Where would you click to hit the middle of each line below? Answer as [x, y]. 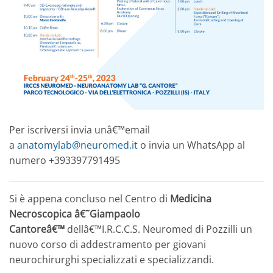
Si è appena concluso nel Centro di [90, 198]
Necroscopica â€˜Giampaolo [75, 214]
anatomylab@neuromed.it [77, 145]
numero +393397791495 [65, 160]
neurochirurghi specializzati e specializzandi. [112, 259]
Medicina [191, 198]
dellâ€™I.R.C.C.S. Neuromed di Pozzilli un [158, 229]
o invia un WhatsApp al [191, 145]
